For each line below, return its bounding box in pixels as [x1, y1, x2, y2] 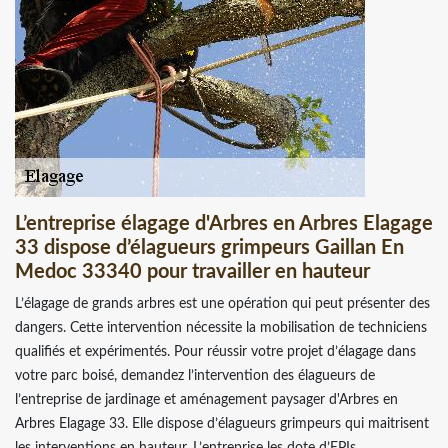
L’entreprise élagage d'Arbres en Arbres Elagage [15, 213, 433, 234]
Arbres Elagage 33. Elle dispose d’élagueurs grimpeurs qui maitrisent [15, 416, 429, 431]
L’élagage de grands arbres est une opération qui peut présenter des [15, 296, 430, 311]
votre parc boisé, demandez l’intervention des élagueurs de [15, 368, 375, 383]
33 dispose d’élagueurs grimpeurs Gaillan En [15, 237, 404, 258]
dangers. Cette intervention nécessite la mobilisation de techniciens [15, 320, 427, 335]
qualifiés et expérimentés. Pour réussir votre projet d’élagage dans [15, 344, 416, 359]
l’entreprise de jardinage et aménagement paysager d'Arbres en [15, 392, 398, 407]
